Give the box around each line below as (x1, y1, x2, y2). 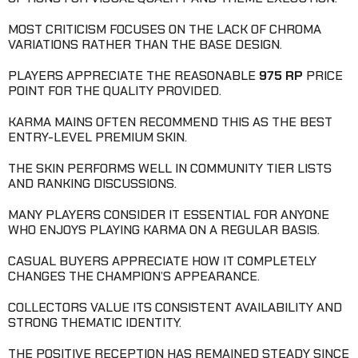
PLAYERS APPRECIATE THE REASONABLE (8, 66, 259, 84)
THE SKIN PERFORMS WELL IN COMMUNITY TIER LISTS (8, 159, 332, 177)
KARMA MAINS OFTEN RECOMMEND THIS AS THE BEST (8, 113, 332, 130)
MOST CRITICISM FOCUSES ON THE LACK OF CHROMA (8, 20, 321, 38)
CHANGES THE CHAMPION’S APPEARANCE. (8, 267, 260, 284)
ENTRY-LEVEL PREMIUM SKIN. (8, 128, 187, 145)
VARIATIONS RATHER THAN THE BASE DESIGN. (8, 35, 282, 53)
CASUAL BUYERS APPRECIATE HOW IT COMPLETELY (8, 252, 316, 269)
